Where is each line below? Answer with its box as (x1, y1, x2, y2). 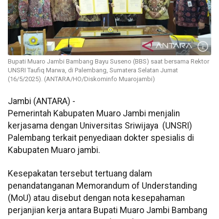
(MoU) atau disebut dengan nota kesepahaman (8, 193, 185, 203)
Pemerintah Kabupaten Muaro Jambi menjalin (8, 109, 180, 119)
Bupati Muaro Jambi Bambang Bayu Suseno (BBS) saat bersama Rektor (8, 58, 209, 66)
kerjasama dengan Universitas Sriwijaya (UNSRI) (8, 121, 192, 131)
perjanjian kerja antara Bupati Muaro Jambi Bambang (8, 205, 207, 215)
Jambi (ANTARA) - (8, 96, 75, 107)
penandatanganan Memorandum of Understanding (8, 180, 197, 191)
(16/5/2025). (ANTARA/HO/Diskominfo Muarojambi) (8, 75, 155, 83)
